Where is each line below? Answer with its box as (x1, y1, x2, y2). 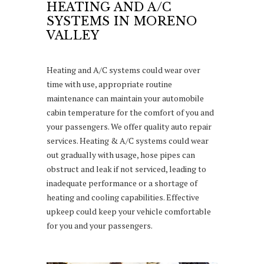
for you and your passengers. (47, 219, 153, 231)
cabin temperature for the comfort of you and (47, 106, 214, 118)
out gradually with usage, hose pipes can (47, 148, 195, 160)
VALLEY (47, 28, 99, 42)
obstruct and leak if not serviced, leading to (47, 163, 206, 174)
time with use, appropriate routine (47, 78, 172, 90)
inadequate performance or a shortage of (47, 177, 197, 189)
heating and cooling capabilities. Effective (47, 191, 199, 203)
